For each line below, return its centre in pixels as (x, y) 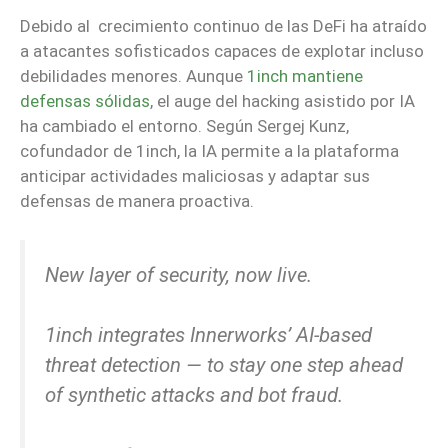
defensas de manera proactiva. (137, 201)
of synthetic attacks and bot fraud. (194, 395)
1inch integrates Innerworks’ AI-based (208, 335)
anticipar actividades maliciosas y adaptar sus (195, 176)
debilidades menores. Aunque (133, 76)
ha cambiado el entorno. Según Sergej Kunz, (184, 126)
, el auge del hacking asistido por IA (282, 101)
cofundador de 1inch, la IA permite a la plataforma (209, 151)
